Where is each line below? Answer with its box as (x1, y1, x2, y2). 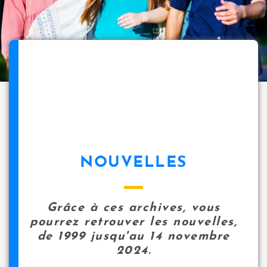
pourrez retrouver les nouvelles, (30, 216, 237, 228)
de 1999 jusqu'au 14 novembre (37, 231, 230, 243)
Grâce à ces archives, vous (46, 202, 221, 214)
